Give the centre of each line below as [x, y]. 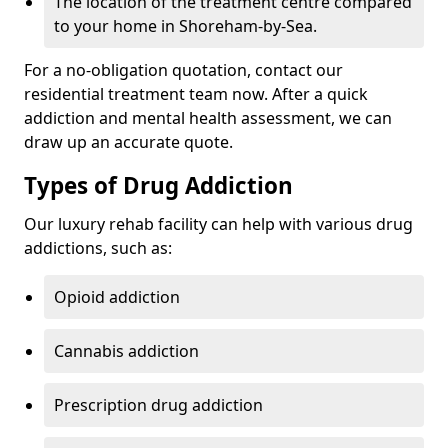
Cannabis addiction [126, 351]
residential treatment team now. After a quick [196, 94]
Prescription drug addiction [158, 405]
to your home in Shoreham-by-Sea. [185, 26]
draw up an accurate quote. [128, 142]
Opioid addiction [117, 297]
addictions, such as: [98, 248]
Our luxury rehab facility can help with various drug [218, 224]
